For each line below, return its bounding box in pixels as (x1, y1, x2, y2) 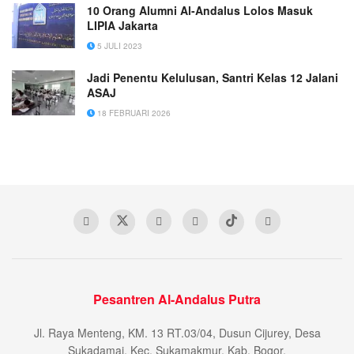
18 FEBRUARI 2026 (95, 107, 171, 119)
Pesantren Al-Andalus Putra (93, 290, 261, 309)
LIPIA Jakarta (87, 17, 158, 34)
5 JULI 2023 (95, 40, 142, 52)
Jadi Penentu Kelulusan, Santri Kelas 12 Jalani (87, 70, 338, 86)
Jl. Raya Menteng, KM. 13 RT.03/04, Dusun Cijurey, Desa (33, 325, 321, 341)
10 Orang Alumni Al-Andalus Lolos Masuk (87, 2, 313, 19)
